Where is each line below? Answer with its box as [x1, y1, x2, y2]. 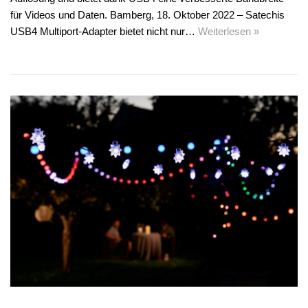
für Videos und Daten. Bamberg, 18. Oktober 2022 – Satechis [10, 8, 285, 21]
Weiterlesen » [198, 25, 259, 37]
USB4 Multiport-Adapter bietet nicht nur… [10, 25, 198, 37]
